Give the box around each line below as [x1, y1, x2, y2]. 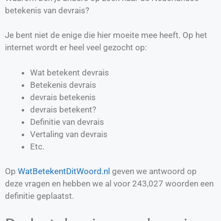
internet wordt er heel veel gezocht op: [5, 42, 147, 53]
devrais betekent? [30, 104, 96, 114]
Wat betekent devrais [30, 67, 109, 77]
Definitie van [30, 116, 77, 127]
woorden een [163, 179, 214, 189]
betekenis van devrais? [5, 5, 89, 15]
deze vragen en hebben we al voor [5, 179, 132, 189]
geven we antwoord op [110, 166, 197, 177]
